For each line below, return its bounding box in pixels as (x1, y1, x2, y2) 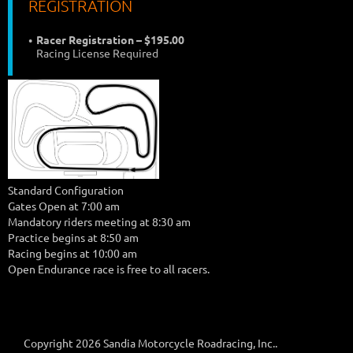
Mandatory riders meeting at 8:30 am (8, 214, 191, 229)
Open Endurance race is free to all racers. (8, 262, 210, 277)
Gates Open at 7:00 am (8, 199, 120, 214)
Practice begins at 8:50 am (8, 230, 139, 245)
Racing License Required (36, 46, 158, 60)
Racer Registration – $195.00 (36, 32, 184, 46)
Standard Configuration (8, 183, 124, 198)
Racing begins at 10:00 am (8, 246, 139, 261)
